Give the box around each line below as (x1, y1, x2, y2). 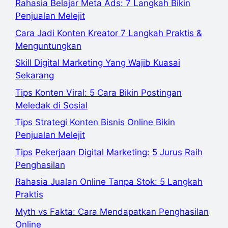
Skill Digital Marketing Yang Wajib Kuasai (15, 58, 180, 68)
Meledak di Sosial (15, 100, 88, 110)
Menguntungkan (15, 40, 81, 51)
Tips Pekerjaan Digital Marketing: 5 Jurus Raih (15, 147, 203, 157)
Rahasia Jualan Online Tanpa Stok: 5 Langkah (15, 177, 203, 187)
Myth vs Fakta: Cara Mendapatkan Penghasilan (15, 206, 209, 217)
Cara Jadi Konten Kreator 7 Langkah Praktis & (15, 27, 202, 38)
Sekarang (15, 70, 54, 81)
